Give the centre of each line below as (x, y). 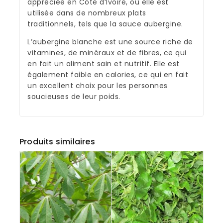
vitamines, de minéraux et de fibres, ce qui (107, 53)
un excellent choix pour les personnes (98, 85)
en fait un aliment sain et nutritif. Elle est (104, 63)
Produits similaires (57, 141)
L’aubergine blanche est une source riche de (110, 42)
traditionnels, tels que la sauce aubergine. (105, 24)
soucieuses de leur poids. (74, 96)
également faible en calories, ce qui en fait (108, 74)
